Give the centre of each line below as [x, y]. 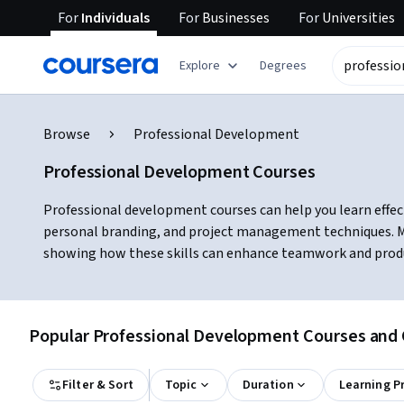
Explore [200, 65]
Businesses [234, 18]
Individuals [114, 18]
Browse [67, 134]
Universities [357, 18]
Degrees [283, 65]
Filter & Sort [98, 385]
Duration [268, 385]
